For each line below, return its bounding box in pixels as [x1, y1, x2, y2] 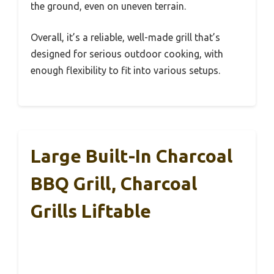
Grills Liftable [31, 201, 151, 222]
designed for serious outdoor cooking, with [31, 48, 223, 60]
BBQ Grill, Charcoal [31, 173, 197, 194]
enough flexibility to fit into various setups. [31, 65, 220, 76]
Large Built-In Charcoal [31, 146, 232, 167]
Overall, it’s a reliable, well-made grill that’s [31, 32, 220, 43]
